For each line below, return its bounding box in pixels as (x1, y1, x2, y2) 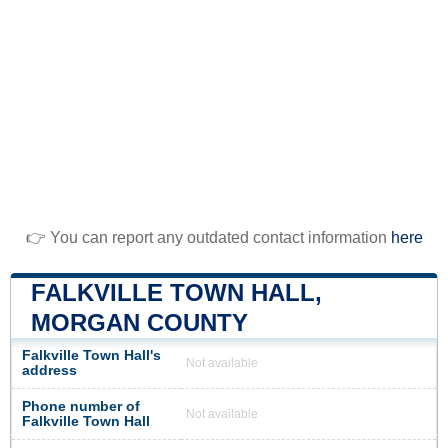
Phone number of (22, 398, 140, 414)
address (22, 362, 77, 378)
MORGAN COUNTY (31, 308, 248, 336)
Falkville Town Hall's (22, 347, 161, 363)
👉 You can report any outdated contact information (25, 228, 391, 246)
